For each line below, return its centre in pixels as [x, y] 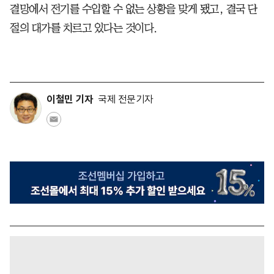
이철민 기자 [70, 99]
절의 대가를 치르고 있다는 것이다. [83, 28]
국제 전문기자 [126, 99]
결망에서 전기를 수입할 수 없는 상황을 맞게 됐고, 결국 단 [134, 9]
